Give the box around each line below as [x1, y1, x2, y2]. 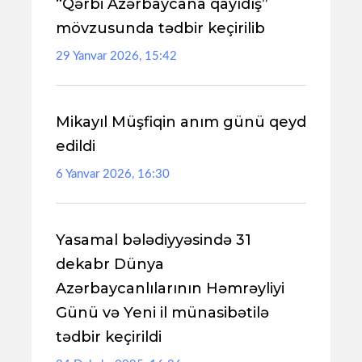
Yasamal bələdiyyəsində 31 [56, 231, 251, 249]
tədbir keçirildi [56, 328, 162, 346]
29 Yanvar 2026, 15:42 [56, 50, 177, 62]
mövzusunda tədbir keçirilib [56, 19, 265, 37]
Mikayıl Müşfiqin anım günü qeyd [56, 113, 306, 131]
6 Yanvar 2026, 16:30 [56, 168, 170, 180]
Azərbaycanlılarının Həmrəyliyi [56, 280, 284, 297]
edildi [56, 137, 95, 155]
